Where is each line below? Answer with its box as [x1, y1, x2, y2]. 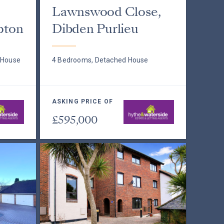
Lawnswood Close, [51, 3, 161, 20]
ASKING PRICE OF [51, 98, 113, 105]
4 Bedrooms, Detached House [51, 56, 148, 64]
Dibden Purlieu [51, 20, 138, 37]
